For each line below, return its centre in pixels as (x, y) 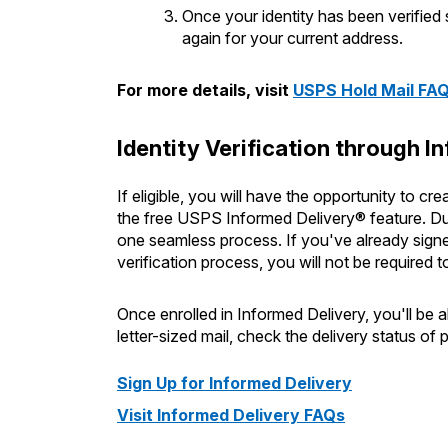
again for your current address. (292, 38)
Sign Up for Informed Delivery (234, 383)
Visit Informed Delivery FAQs (231, 415)
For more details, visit (203, 90)
